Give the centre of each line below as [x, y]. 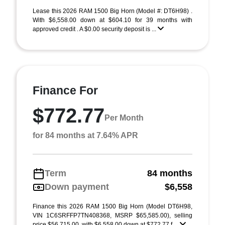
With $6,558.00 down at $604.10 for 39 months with [113, 20]
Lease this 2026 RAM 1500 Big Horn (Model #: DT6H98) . [113, 11]
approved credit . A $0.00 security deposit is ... [95, 29]
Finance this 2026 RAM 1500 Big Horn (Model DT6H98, [113, 206]
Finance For [65, 90]
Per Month [124, 118]
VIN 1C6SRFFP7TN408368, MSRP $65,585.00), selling [113, 215]
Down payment [77, 187]
